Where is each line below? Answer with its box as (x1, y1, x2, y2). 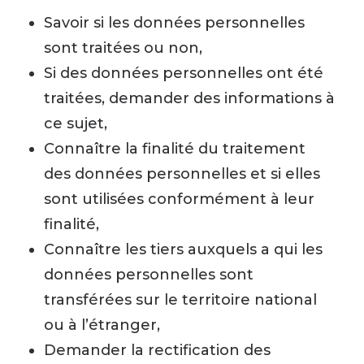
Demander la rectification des (44, 341, 271, 359)
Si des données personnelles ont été (44, 64, 323, 82)
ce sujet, (44, 115, 107, 132)
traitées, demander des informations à (44, 89, 335, 107)
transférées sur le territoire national (44, 291, 317, 309)
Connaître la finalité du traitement (44, 140, 305, 158)
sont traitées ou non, (44, 39, 202, 57)
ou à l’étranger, (44, 316, 160, 334)
